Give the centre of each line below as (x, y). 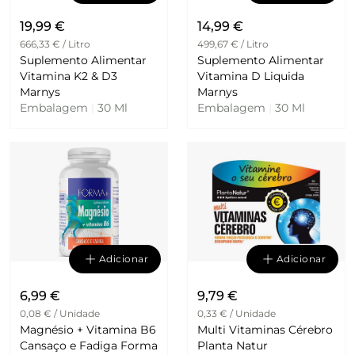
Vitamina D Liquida (251, 76)
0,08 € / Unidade (60, 314)
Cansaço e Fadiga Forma (70, 346)
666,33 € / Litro (55, 44)
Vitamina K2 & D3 (69, 76)
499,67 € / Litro (233, 44)
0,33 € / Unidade (237, 314)
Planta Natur (233, 346)
